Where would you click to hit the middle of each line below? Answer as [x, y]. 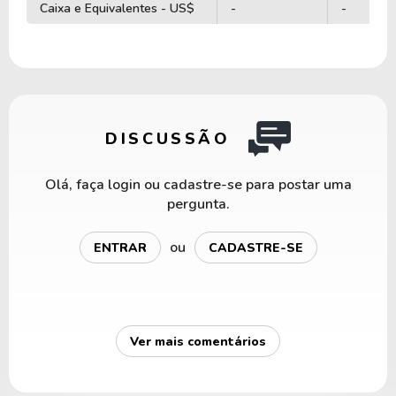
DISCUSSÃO [168, 139]
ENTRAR [120, 247]
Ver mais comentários [198, 341]
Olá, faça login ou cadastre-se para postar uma [198, 185]
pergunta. [198, 205]
